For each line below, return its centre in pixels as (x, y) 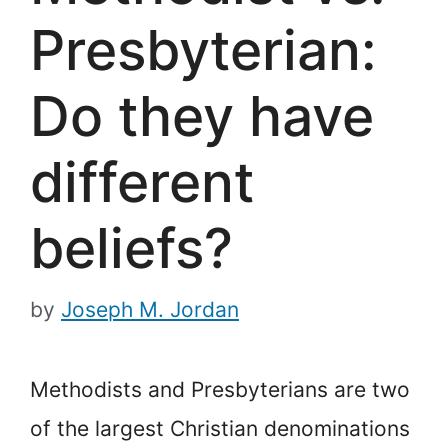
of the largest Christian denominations (220, 429)
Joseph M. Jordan (150, 310)
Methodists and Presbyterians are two (220, 390)
